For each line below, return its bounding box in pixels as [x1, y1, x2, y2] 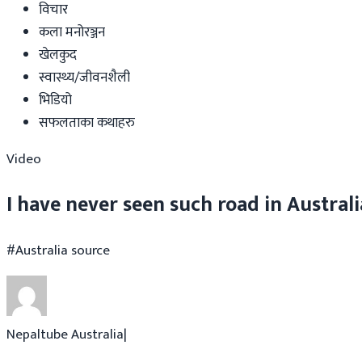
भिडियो [39, 89, 72, 112]
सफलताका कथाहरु [39, 112, 135, 135]
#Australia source [6, 238, 110, 262]
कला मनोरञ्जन [39, 21, 105, 44]
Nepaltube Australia [6, 322, 124, 346]
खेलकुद [39, 44, 77, 67]
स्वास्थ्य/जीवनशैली [39, 66, 130, 90]
